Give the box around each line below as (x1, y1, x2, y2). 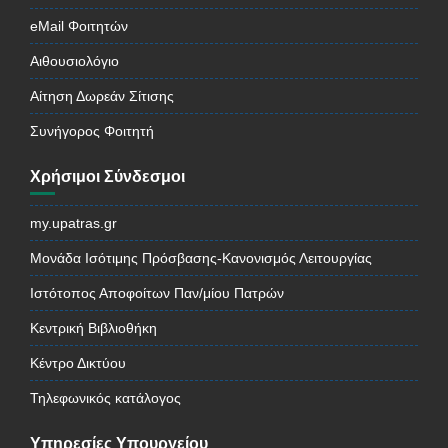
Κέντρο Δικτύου (30, 355, 126, 372)
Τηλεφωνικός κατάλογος (30, 390, 181, 407)
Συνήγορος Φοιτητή (30, 123, 154, 140)
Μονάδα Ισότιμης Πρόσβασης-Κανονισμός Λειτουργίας (30, 250, 372, 267)
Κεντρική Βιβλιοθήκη (30, 320, 157, 337)
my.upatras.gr (30, 215, 117, 232)
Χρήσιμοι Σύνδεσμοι (30, 168, 185, 186)
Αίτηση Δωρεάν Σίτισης (30, 88, 174, 105)
